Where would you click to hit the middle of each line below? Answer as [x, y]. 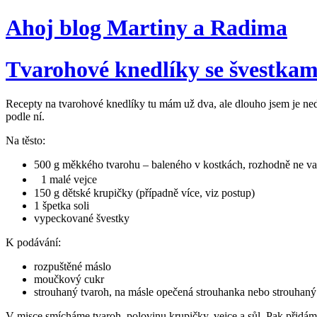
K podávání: [33, 243]
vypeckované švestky [82, 219]
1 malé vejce [65, 180]
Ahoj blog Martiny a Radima [146, 28]
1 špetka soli [62, 206]
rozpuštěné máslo [73, 267]
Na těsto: [25, 141]
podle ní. [25, 117]
